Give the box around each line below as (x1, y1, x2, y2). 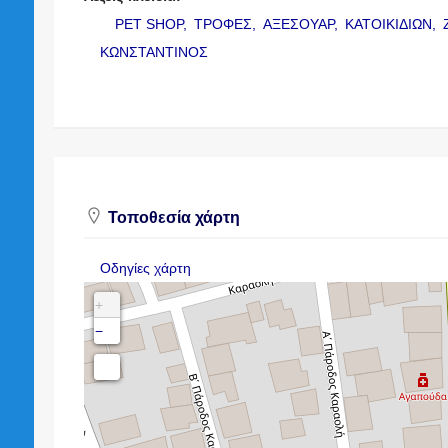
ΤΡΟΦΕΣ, (194, 15, 261, 32)
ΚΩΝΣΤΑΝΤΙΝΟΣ (100, 43, 209, 60)
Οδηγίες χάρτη (99, 259, 191, 276)
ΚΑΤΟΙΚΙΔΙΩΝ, (345, 15, 441, 32)
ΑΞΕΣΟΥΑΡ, (263, 15, 343, 32)
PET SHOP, (115, 15, 192, 32)
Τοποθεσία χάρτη (103, 208, 240, 226)
